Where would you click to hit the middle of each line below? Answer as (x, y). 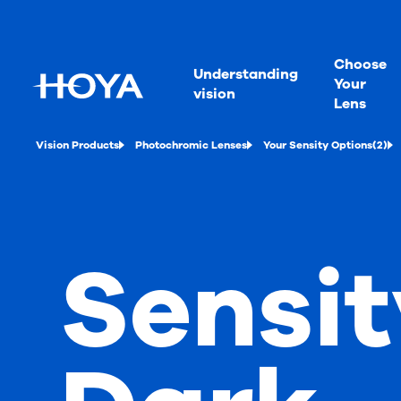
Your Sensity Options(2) (325, 145)
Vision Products (77, 145)
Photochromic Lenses (191, 145)
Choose (360, 64)
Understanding (246, 74)
